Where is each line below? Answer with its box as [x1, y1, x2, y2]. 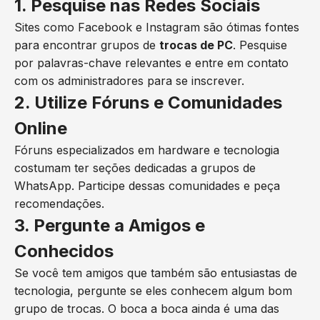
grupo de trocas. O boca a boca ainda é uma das [14, 301, 279, 316]
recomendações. [14, 196, 104, 211]
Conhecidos [14, 241, 114, 261]
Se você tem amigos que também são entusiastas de [14, 266, 297, 280]
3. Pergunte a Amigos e [14, 215, 205, 236]
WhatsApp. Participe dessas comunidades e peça [14, 179, 280, 193]
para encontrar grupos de [14, 38, 159, 52]
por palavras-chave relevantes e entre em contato [14, 56, 289, 70]
